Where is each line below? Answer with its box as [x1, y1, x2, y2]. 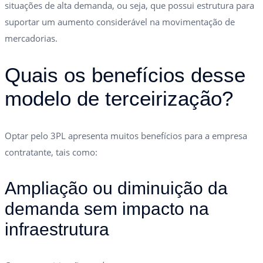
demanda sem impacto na [5, 198, 209, 218]
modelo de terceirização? [5, 86, 233, 110]
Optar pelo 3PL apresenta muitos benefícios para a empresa [5, 129, 247, 141]
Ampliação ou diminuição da [5, 178, 228, 198]
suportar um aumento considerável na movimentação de [5, 15, 235, 28]
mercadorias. [5, 32, 58, 44]
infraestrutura [5, 219, 109, 239]
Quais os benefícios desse [5, 63, 245, 86]
